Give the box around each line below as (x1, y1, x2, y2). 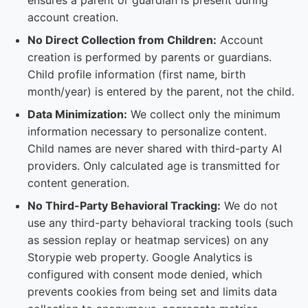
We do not (221, 199, 278, 212)
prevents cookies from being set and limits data (27, 285, 277, 298)
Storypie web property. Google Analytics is (27, 250, 252, 264)
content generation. (27, 176, 129, 190)
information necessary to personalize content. (27, 124, 267, 138)
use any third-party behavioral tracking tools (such (27, 216, 293, 230)
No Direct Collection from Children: (27, 33, 217, 47)
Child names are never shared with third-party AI (27, 142, 282, 155)
